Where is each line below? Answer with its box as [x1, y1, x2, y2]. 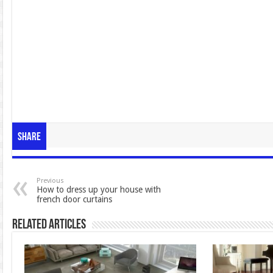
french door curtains [36, 194, 112, 205]
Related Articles [12, 218, 86, 233]
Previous [36, 177, 64, 185]
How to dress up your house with [36, 185, 161, 195]
